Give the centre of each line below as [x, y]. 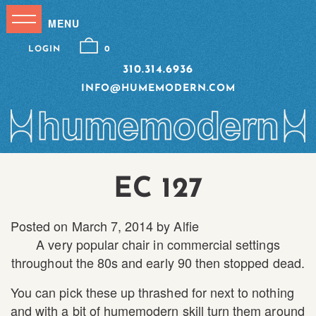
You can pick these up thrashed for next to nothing [152, 292]
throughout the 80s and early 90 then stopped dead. [158, 262]
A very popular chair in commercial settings [158, 244]
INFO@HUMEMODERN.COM [158, 89]
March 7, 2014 [113, 225]
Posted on [41, 225]
